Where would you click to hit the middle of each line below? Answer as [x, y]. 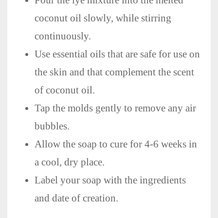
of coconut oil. [65, 90]
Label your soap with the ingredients [110, 180]
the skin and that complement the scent [114, 72]
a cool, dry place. [70, 162]
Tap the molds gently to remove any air [115, 108]
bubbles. [52, 126]
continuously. [63, 36]
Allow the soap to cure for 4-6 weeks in [116, 144]
